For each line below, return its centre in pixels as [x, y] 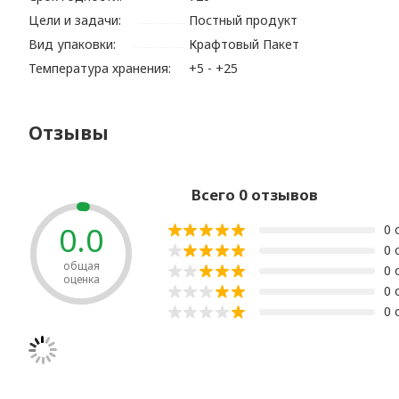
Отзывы [69, 133]
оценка [81, 279]
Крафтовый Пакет [244, 45]
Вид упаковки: [73, 45]
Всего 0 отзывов [255, 195]
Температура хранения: [100, 69]
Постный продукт [244, 20]
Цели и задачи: [75, 20]
